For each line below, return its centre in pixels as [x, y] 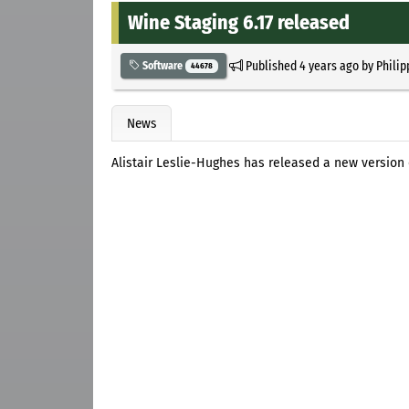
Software [163, 65]
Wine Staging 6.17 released [239, 22]
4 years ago [329, 65]
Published [271, 65]
